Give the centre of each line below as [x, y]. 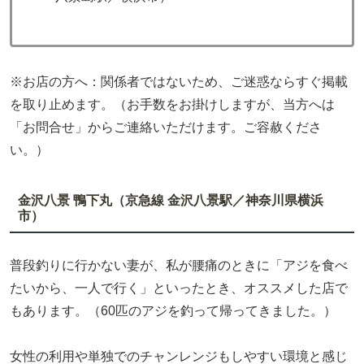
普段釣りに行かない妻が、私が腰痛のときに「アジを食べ [179, 265]
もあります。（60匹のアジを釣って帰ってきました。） [173, 310]
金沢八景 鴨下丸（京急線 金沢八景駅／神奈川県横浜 [170, 201]
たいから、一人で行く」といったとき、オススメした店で [179, 288]
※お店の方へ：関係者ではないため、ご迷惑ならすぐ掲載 [179, 81]
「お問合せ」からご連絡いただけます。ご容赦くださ [166, 127]
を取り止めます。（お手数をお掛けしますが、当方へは [172, 104]
